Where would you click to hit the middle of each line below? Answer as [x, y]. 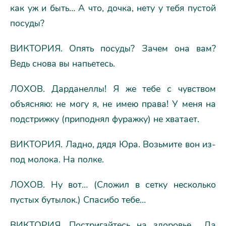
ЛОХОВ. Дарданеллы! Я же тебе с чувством [113, 89]
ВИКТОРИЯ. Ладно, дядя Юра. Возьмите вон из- [113, 144]
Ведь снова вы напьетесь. [63, 63]
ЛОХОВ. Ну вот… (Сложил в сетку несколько [113, 184]
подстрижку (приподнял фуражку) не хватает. [105, 119]
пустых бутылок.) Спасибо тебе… [78, 200]
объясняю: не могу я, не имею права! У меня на [113, 104]
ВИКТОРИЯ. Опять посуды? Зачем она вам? [113, 48]
